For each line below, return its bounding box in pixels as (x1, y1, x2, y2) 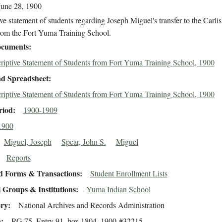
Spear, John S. (61, 136, 106, 147)
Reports (6, 152, 31, 163)
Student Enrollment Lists (90, 168, 167, 179)
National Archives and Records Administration (18, 200, 165, 211)
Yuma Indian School (86, 184, 151, 195)
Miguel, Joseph (3, 136, 52, 147)
